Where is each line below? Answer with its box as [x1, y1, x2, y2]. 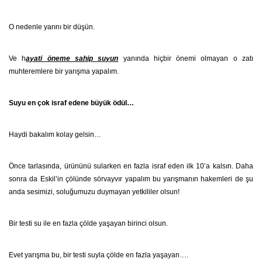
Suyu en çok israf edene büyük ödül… [9, 99, 134, 107]
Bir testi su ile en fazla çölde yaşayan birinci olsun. [9, 219, 168, 227]
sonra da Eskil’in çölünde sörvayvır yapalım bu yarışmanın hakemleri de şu [9, 175, 253, 183]
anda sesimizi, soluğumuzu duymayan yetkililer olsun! [9, 188, 180, 196]
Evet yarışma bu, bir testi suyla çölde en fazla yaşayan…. [9, 251, 188, 259]
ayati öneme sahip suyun [26, 54, 119, 63]
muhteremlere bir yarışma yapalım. [9, 67, 119, 75]
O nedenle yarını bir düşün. [9, 23, 95, 31]
